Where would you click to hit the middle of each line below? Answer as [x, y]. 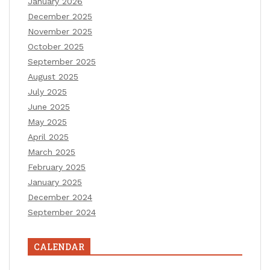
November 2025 [60, 31]
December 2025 [60, 16]
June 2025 [49, 106]
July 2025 [47, 91]
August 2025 [53, 76]
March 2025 [52, 152]
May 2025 [47, 121]
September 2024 [62, 212]
